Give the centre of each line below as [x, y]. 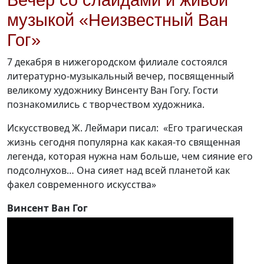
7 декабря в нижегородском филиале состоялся [118, 62]
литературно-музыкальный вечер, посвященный [121, 76]
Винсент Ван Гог [47, 208]
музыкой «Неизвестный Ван [118, 20]
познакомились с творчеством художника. [106, 105]
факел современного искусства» [82, 185]
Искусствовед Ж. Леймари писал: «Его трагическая [125, 128]
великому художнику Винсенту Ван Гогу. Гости [113, 90]
